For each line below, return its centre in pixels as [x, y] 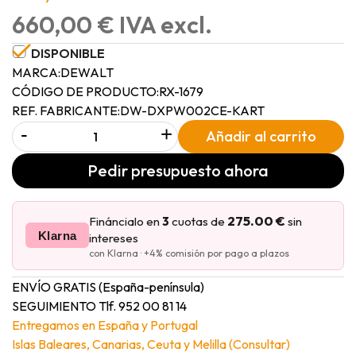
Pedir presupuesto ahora [178, 170]
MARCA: [36, 72]
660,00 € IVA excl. [112, 24]
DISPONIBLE [68, 53]
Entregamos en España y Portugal [105, 325]
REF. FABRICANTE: [66, 110]
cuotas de [198, 221]
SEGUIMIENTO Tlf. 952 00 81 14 [99, 306]
